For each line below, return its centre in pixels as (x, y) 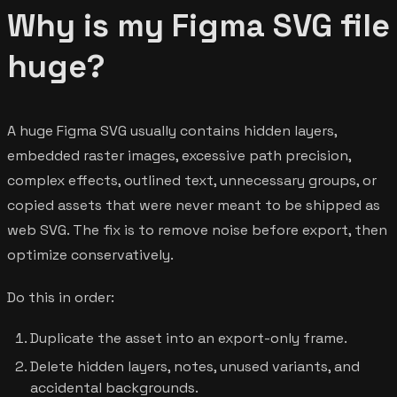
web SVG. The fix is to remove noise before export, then (197, 230)
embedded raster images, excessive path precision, (179, 155)
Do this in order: (61, 297)
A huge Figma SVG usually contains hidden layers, (172, 130)
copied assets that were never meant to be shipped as (194, 205)
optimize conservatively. (90, 254)
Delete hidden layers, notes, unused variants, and (195, 366)
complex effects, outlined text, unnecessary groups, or (192, 180)
